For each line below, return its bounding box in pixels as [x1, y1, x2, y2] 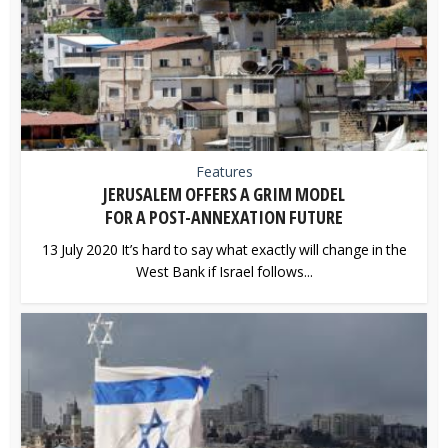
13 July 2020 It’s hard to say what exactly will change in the [41, 239, 407, 259]
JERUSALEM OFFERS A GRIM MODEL [103, 181, 345, 206]
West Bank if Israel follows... [135, 261, 313, 281]
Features [195, 161, 253, 181]
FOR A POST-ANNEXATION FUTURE [105, 204, 343, 229]
